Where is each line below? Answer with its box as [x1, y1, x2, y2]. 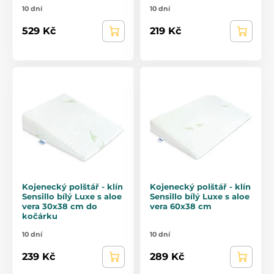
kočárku [22, 210, 57, 221]
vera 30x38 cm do [22, 201, 97, 211]
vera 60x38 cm [150, 201, 212, 211]
